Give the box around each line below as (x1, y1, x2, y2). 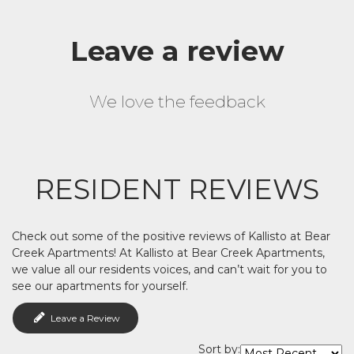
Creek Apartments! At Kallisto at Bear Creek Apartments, (12, 246, 325, 260)
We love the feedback (88, 92, 265, 111)
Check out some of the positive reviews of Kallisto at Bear (12, 229, 330, 243)
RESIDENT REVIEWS (35, 172, 319, 206)
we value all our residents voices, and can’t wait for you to (12, 262, 327, 277)
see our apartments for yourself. (12, 279, 188, 293)
